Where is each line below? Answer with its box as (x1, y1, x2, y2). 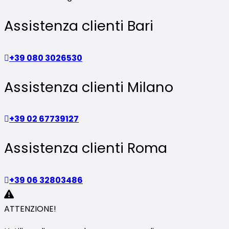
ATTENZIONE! (4, 202, 56, 215)
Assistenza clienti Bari (4, 16, 153, 36)
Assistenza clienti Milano (4, 77, 173, 97)
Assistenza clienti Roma (4, 138, 167, 158)
